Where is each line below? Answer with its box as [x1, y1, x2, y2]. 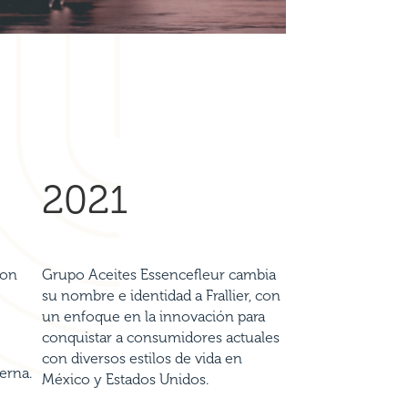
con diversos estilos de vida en [42, 349, 242, 367]
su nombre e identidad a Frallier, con [42, 286, 280, 304]
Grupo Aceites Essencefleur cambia [42, 265, 276, 283]
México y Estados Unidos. [42, 370, 209, 388]
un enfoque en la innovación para [42, 307, 265, 325]
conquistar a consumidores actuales [42, 328, 280, 346]
